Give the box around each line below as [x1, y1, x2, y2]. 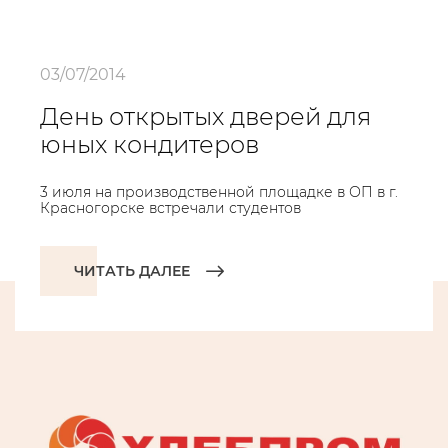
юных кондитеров [40, 130, 259, 159]
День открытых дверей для [40, 102, 371, 131]
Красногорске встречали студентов [40, 199, 301, 217]
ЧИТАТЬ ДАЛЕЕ [74, 262, 190, 280]
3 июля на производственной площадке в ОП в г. [40, 183, 398, 201]
